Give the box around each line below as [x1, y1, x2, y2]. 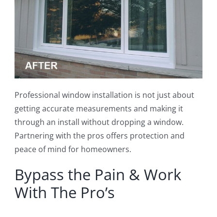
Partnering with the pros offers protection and [14, 130, 185, 141]
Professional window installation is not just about [14, 90, 194, 101]
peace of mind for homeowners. [14, 144, 131, 155]
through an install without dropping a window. [14, 117, 184, 128]
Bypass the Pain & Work [14, 164, 181, 185]
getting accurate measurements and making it [14, 103, 183, 114]
